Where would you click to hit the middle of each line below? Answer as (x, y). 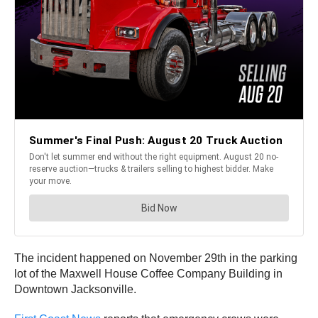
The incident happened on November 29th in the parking (156, 258)
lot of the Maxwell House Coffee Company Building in (148, 274)
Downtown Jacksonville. (75, 290)
